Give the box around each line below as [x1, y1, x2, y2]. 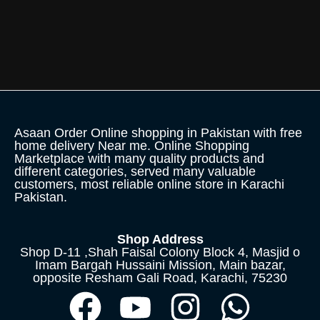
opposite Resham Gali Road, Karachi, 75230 [33, 271, 287, 286]
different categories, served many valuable [14, 164, 256, 179]
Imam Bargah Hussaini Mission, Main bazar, [34, 258, 286, 273]
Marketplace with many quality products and [14, 151, 264, 166]
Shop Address [116, 232, 204, 247]
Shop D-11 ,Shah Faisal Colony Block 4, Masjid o [20, 245, 300, 260]
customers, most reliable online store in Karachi [14, 176, 284, 191]
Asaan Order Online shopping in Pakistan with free [14, 125, 302, 140]
